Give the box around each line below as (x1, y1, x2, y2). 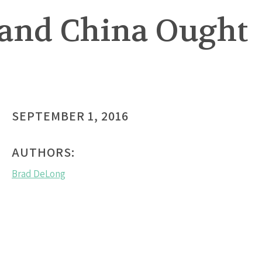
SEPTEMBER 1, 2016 (12, 108, 129, 125)
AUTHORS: (12, 144, 75, 161)
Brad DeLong (12, 167, 65, 181)
